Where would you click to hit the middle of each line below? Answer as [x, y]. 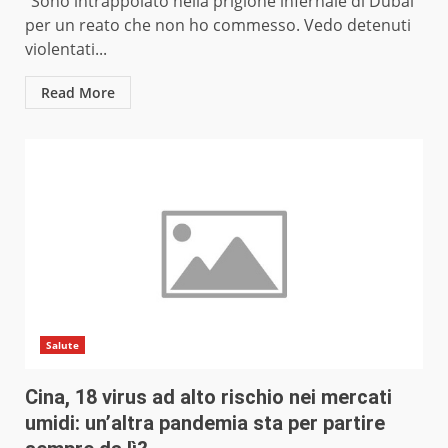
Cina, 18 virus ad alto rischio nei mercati [208, 397]
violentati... [66, 49]
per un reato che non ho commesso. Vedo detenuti [218, 25]
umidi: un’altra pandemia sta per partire [205, 423]
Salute [62, 345]
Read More [78, 93]
